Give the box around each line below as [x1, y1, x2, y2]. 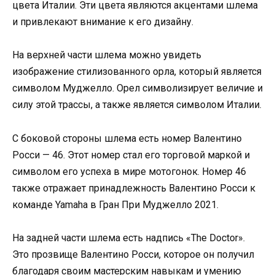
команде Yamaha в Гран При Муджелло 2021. [12, 198, 219, 211]
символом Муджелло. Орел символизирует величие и [12, 82, 263, 95]
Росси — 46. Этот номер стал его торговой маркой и [12, 149, 250, 161]
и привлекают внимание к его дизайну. [12, 16, 193, 28]
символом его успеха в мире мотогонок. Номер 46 [12, 165, 246, 177]
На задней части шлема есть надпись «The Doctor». [12, 231, 245, 244]
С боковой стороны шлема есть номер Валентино [12, 132, 242, 144]
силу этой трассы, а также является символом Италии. [12, 99, 261, 111]
